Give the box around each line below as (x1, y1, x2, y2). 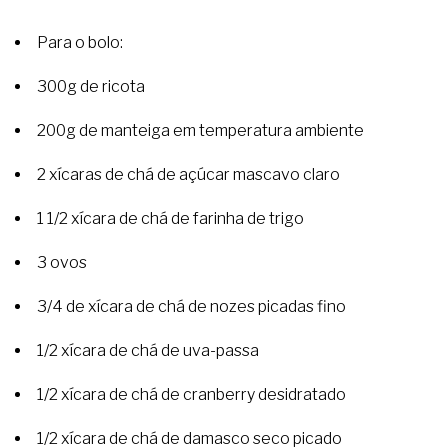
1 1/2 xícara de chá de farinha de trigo (37, 209, 304, 229)
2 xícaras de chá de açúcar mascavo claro (37, 165, 340, 185)
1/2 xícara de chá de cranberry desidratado (37, 385, 346, 405)
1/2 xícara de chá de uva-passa (37, 341, 259, 361)
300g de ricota (37, 77, 145, 97)
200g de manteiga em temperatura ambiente (37, 121, 364, 141)
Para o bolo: (37, 33, 123, 53)
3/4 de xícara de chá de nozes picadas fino (37, 297, 346, 317)
